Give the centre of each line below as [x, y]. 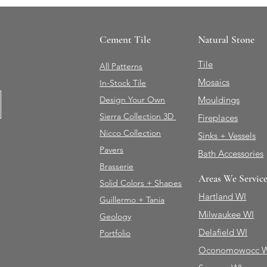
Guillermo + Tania [132, 200]
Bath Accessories [231, 154]
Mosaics [214, 82]
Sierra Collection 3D [138, 117]
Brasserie [117, 167]
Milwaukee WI [226, 215]
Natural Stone [226, 40]
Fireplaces [218, 118]
